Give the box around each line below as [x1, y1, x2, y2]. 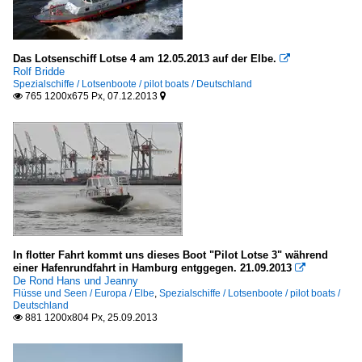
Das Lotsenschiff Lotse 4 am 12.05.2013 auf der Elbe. [13, 53, 276, 65]
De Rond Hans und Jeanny [13, 275, 138, 287]
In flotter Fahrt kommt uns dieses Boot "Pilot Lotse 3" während [13, 249, 328, 261]
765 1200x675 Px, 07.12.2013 [23, 90, 160, 102]
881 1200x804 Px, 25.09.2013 [23, 312, 158, 323]
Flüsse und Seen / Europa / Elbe [13, 288, 154, 299]
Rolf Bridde [13, 65, 65, 78]
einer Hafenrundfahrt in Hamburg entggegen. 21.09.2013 [13, 262, 292, 274]
